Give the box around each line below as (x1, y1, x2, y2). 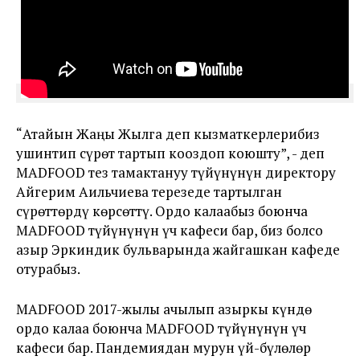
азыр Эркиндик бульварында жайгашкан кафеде (16, 239, 340, 259)
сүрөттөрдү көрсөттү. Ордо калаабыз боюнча (16, 201, 308, 220)
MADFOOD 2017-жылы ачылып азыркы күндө (16, 299, 312, 318)
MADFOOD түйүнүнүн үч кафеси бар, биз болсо (16, 220, 323, 239)
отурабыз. (16, 259, 80, 278)
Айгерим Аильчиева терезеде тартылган (16, 182, 282, 201)
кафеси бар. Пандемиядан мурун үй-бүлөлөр (16, 337, 311, 357)
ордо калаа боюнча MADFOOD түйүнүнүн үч (16, 318, 306, 337)
